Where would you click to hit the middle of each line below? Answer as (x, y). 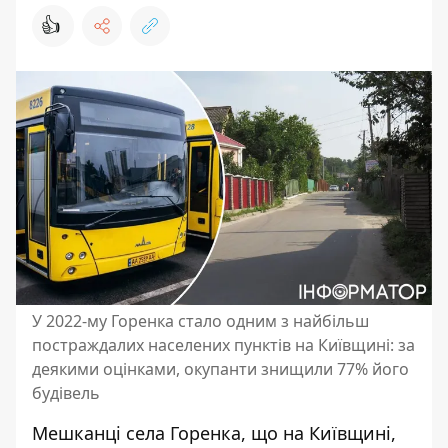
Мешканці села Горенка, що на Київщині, (214, 433)
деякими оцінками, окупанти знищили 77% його (220, 369)
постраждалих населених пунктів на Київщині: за (223, 345)
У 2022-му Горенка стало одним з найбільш (200, 321)
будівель (66, 393)
